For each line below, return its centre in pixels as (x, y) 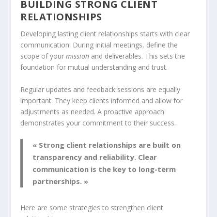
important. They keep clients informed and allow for (102, 100)
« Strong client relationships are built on (107, 145)
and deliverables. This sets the (137, 56)
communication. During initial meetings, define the (99, 45)
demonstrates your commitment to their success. (98, 123)
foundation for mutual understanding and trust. (94, 67)
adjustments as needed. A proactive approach (93, 111)
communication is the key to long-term (104, 169)
